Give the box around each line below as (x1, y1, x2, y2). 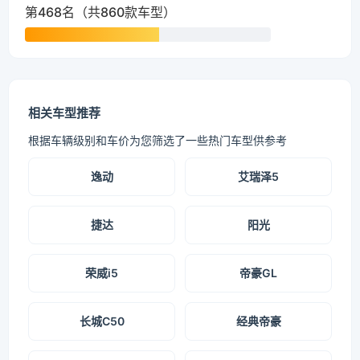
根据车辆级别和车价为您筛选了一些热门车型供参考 (28, 133, 287, 148)
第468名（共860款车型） (25, 4, 176, 21)
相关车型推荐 (28, 105, 100, 121)
